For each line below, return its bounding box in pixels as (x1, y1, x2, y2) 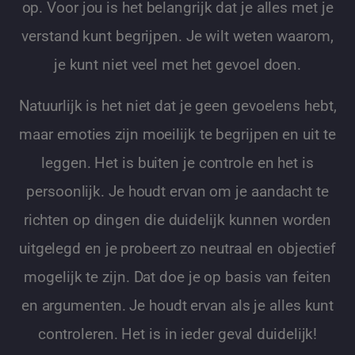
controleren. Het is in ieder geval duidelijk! (37, 325, 318, 343)
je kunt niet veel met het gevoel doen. (53, 55, 302, 74)
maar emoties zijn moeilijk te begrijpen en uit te (19, 125, 336, 143)
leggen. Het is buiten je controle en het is (41, 154, 314, 172)
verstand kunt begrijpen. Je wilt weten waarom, (21, 27, 334, 45)
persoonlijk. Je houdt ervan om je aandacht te (26, 182, 329, 200)
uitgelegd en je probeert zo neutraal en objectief (18, 239, 337, 258)
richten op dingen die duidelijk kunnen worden (23, 211, 332, 229)
